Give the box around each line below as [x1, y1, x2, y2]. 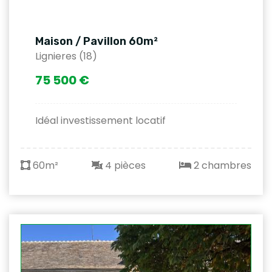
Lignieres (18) [35, 49, 97, 63]
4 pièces [103, 158, 146, 172]
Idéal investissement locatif [35, 113, 166, 127]
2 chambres [191, 158, 251, 172]
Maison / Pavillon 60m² [35, 34, 158, 48]
